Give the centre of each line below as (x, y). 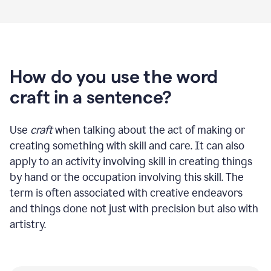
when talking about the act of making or (149, 130)
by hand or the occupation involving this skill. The (127, 177)
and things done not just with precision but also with (134, 208)
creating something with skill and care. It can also (127, 145)
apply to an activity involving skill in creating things (131, 161)
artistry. (28, 224)
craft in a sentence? (91, 97)
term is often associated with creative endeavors (126, 193)
